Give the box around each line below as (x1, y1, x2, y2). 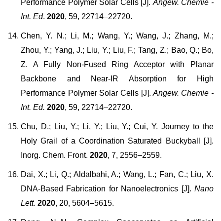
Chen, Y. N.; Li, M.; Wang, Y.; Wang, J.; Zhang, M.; (21, 32, 214, 40)
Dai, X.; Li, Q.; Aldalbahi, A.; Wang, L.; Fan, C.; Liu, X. (21, 170, 214, 179)
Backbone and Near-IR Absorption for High (21, 74, 214, 83)
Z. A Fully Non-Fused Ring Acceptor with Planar (21, 60, 214, 69)
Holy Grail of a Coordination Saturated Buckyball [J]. (21, 137, 214, 145)
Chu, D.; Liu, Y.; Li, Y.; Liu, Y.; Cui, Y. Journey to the (21, 122, 214, 131)
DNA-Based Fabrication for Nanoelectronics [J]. (21, 184, 194, 193)
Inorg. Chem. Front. (21, 151, 90, 159)
